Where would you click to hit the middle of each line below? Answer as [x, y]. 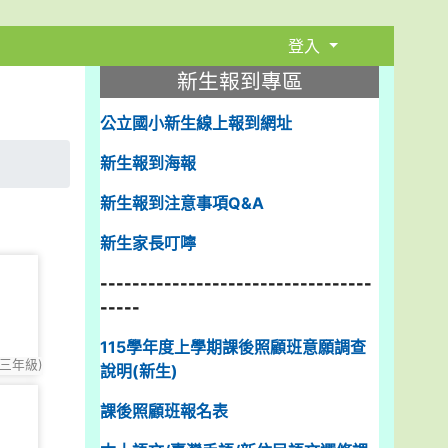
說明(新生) [139, 370]
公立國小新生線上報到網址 [196, 122]
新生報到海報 [148, 162]
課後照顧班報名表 [164, 410]
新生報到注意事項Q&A [182, 202]
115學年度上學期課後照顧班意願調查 [233, 346]
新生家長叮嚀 [148, 242]
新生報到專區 [239, 81]
